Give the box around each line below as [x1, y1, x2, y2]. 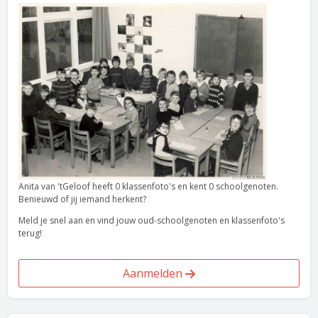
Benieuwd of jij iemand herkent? [18, 193, 146, 205]
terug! [18, 227, 42, 239]
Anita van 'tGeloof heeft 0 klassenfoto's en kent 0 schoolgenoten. [18, 180, 278, 192]
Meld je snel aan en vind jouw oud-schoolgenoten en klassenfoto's [18, 214, 285, 226]
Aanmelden [123, 265, 185, 281]
